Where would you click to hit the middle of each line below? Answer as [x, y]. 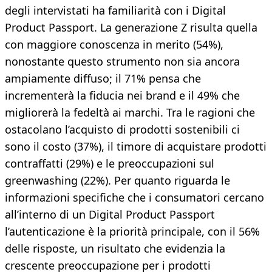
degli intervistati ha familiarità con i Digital [115, 11]
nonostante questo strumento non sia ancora [122, 62]
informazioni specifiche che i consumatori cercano [134, 198]
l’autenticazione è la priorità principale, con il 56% [132, 232]
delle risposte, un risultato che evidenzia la [115, 249]
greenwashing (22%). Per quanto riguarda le [117, 181]
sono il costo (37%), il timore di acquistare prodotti [136, 147]
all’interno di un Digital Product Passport [110, 215]
